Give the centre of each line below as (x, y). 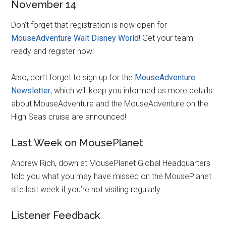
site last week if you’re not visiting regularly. (87, 189)
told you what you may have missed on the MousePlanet (111, 176)
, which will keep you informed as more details (132, 90)
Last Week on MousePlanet (77, 143)
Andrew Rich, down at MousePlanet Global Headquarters (111, 163)
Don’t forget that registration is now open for (89, 25)
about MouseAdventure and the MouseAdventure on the (110, 103)
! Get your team (166, 38)
